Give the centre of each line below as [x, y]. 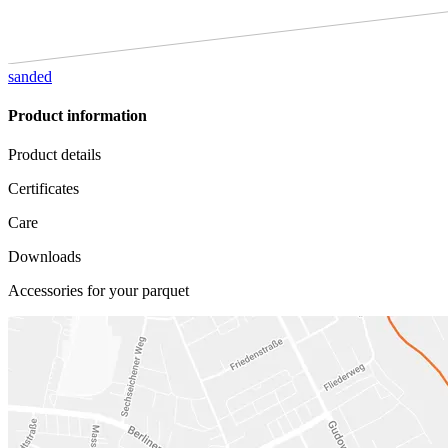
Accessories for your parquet [98, 291]
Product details [54, 155]
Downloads [44, 257]
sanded [30, 76]
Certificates [43, 189]
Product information [77, 116]
